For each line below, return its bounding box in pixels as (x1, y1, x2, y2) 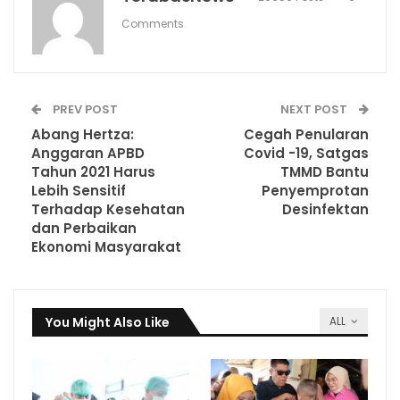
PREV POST (50, 101, 118, 119)
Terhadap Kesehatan (31, 200, 185, 220)
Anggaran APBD (31, 144, 145, 163)
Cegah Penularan (244, 125, 369, 145)
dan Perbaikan (31, 219, 137, 238)
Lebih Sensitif (31, 181, 126, 201)
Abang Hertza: (31, 125, 134, 145)
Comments (121, 16, 184, 32)
